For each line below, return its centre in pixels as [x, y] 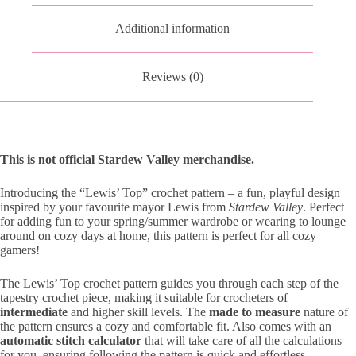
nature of [326, 311]
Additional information [173, 29]
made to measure [256, 311]
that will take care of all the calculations [242, 340]
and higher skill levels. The [138, 311]
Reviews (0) [172, 76]
